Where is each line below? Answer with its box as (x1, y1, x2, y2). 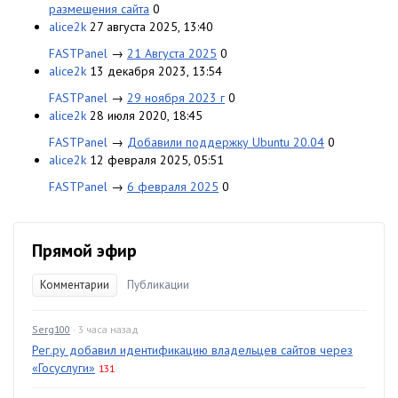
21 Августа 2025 (127, 45, 217, 61)
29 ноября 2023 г (127, 90, 225, 106)
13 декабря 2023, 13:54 (90, 63, 222, 79)
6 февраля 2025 (127, 179, 219, 195)
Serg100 (32, 322, 70, 336)
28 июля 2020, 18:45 (90, 107, 203, 123)
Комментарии (40, 277, 109, 292)
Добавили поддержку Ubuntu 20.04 (127, 134, 324, 150)
